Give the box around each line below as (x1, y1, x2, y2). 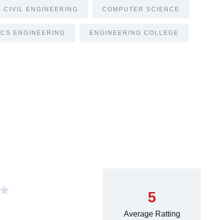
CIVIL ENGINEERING (4, 6, 78, 13)
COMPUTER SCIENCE (102, 6, 180, 13)
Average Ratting (123, 210, 180, 219)
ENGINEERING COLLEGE (89, 29, 179, 37)
